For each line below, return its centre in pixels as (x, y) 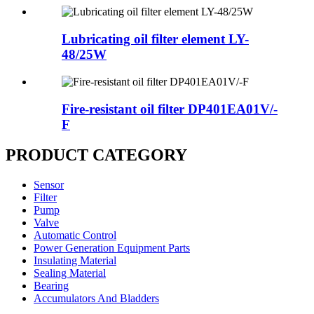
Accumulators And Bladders (96, 299)
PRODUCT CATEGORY (96, 155)
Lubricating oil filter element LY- (155, 39)
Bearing (51, 286)
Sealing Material (70, 273)
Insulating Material (75, 261)
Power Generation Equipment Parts (112, 248)
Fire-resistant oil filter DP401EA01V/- (170, 109)
